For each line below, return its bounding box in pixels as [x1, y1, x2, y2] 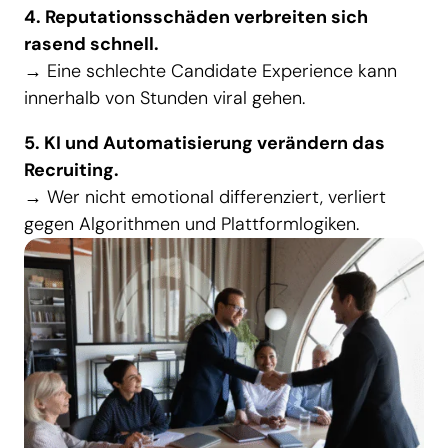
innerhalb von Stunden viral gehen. [24, 86, 305, 111]
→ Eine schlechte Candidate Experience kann [24, 59, 397, 84]
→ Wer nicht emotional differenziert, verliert [24, 185, 386, 210]
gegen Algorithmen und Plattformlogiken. [24, 212, 359, 237]
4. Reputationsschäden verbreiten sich [24, 5, 368, 30]
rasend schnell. [24, 32, 159, 57]
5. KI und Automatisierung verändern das [24, 131, 385, 156]
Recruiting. [24, 158, 119, 183]
